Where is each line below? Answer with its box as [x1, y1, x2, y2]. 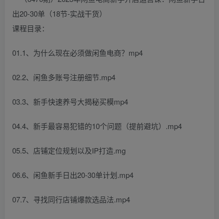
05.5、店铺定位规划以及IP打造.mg [12, 145, 126, 155]
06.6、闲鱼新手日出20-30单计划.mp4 [12, 169, 133, 180]
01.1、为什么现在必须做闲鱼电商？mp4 [12, 47, 143, 58]
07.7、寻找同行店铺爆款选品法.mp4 [12, 194, 130, 204]
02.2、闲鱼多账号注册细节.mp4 [12, 71, 115, 82]
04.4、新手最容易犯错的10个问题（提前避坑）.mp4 [12, 120, 182, 131]
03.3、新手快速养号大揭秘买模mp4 [12, 96, 128, 107]
